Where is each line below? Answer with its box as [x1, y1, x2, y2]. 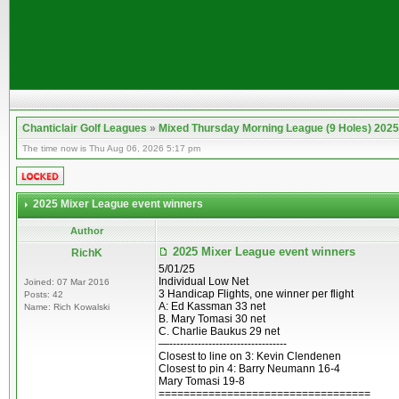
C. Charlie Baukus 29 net [159, 325, 280, 338]
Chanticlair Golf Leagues [22, 122, 147, 134]
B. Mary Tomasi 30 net [159, 313, 265, 325]
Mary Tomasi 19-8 [159, 375, 245, 387]
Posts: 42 [24, 289, 63, 299]
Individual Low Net [159, 275, 248, 288]
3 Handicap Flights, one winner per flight [159, 288, 354, 300]
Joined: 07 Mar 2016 [24, 277, 110, 287]
